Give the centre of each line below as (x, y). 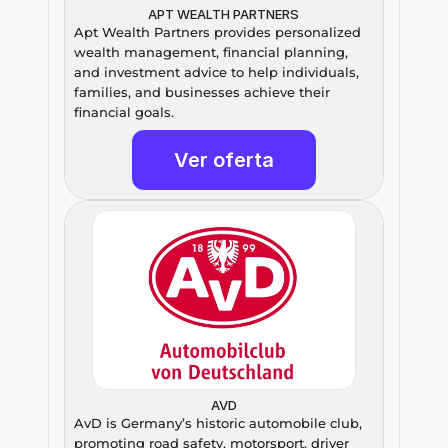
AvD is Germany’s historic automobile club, (218, 423)
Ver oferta (224, 160)
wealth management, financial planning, (211, 52)
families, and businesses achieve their (202, 92)
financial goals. (124, 112)
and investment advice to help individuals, (216, 72)
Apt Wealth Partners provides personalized (217, 32)
